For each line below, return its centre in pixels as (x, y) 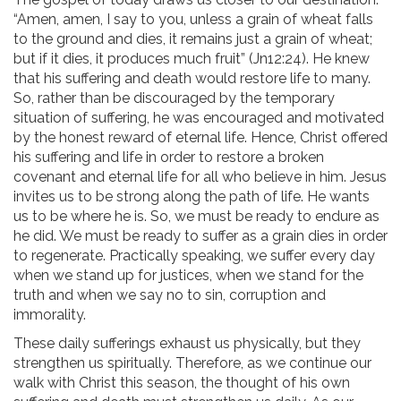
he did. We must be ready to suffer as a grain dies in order (200, 236)
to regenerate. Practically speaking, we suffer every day (194, 256)
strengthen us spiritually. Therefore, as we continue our (192, 363)
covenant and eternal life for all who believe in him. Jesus (200, 177)
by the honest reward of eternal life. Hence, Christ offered (200, 138)
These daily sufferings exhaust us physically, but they (187, 344)
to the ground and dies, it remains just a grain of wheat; (193, 39)
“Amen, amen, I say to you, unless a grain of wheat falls (193, 20)
